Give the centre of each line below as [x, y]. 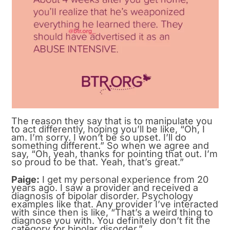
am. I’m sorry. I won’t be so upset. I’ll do [99, 138]
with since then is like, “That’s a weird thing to [112, 213]
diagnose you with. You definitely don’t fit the [111, 221]
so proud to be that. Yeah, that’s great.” [98, 162]
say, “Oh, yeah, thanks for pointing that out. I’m [115, 154]
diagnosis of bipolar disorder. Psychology [102, 196]
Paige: [26, 180]
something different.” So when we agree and [110, 146]
